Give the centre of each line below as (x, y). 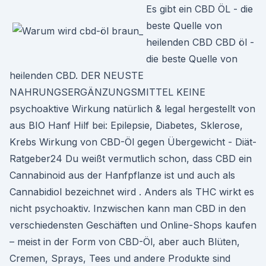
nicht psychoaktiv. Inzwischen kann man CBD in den (128, 208)
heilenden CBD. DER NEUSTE (77, 75)
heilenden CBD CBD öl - (200, 42)
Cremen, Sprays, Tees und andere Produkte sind (120, 258)
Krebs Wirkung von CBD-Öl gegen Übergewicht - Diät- (133, 142)
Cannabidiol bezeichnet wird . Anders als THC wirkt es (132, 192)
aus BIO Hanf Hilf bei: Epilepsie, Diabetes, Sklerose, (126, 125)
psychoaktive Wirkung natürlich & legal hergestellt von (132, 109)
